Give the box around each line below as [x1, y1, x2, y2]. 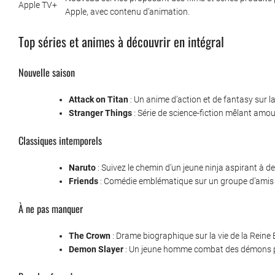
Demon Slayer [69, 244, 123, 255]
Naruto [69, 163, 96, 173]
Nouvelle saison [18, 64, 75, 80]
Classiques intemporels [18, 133, 102, 149]
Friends [69, 176, 98, 187]
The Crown [69, 231, 110, 241]
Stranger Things [69, 108, 132, 118]
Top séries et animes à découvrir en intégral [18, 32, 224, 52]
